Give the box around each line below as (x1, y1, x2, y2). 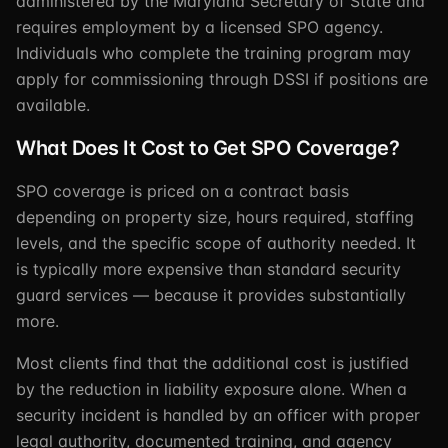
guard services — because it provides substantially (16, 285, 406, 305)
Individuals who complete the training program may (16, 43, 411, 63)
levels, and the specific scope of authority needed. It (16, 233, 416, 253)
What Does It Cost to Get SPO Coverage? (16, 136, 399, 160)
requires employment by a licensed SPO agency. (16, 17, 383, 37)
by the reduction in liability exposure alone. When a (16, 379, 407, 399)
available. (16, 95, 90, 115)
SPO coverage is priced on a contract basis (16, 181, 349, 201)
